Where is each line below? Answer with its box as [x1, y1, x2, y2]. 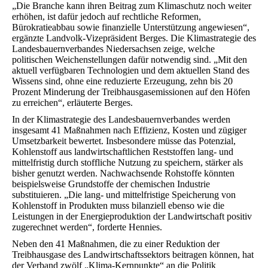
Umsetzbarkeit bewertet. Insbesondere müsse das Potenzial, [12, 136, 236, 146]
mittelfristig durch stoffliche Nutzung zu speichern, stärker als [12, 157, 243, 167]
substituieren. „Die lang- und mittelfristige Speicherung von [12, 190, 236, 200]
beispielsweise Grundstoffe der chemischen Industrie [12, 179, 210, 189]
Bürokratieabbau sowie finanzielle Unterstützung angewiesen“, [12, 22, 249, 32]
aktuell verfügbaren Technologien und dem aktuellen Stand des [12, 65, 249, 75]
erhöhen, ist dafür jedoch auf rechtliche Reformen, [12, 11, 201, 22]
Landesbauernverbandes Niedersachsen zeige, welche [12, 44, 215, 54]
